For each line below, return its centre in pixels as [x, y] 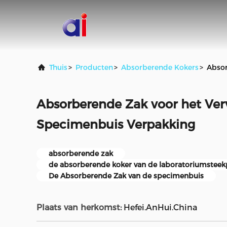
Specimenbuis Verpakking [116, 124]
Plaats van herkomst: [79, 207]
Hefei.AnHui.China [160, 207]
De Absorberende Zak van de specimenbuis [126, 176]
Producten [94, 67]
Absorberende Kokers [160, 67]
